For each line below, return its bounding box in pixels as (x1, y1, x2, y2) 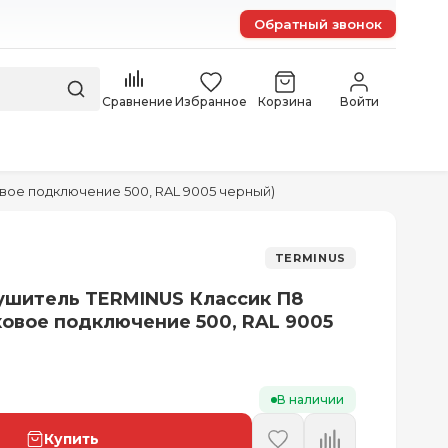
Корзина (258, 93, 312, 109)
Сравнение (101, 93, 173, 109)
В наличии (276, 392, 344, 407)
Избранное (175, 93, 247, 109)
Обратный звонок (254, 16, 382, 32)
